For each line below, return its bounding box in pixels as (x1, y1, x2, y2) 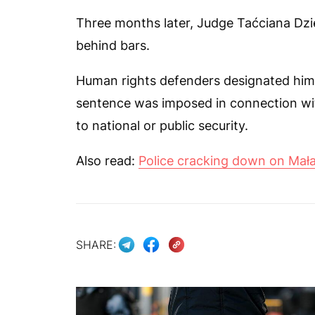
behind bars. (76, 37, 150, 53)
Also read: (76, 153, 139, 168)
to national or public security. (76, 117, 248, 133)
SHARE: (76, 238, 116, 252)
